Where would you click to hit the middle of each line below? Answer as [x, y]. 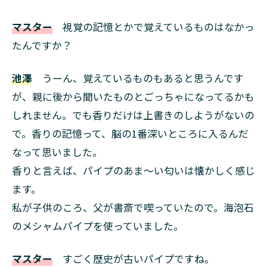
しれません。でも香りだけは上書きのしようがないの [133, 115]
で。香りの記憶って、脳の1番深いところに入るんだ [130, 133]
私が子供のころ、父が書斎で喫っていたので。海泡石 [133, 207]
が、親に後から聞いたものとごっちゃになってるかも [133, 96]
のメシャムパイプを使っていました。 [98, 226]
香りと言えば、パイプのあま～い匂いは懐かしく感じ [133, 170]
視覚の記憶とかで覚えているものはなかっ [153, 27]
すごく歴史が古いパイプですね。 [133, 258]
